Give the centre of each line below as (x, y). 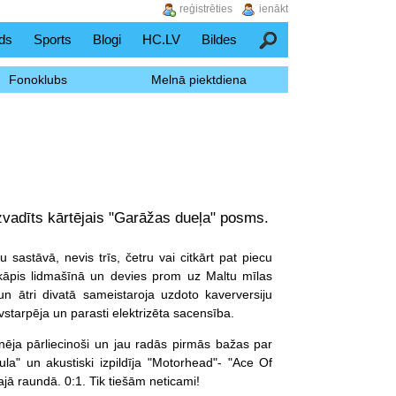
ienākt (274, 9)
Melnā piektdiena (198, 80)
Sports (53, 39)
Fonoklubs (38, 80)
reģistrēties (206, 9)
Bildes (220, 39)
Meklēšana (289, 39)
